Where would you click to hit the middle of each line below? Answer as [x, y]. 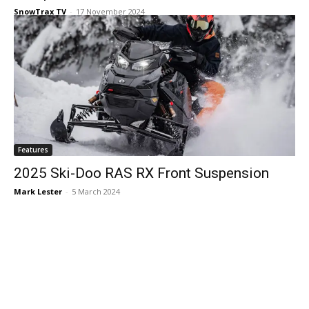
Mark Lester [38, 191]
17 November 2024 [110, 11]
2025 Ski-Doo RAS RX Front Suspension [141, 173]
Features [33, 150]
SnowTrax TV [40, 11]
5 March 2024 [96, 191]
